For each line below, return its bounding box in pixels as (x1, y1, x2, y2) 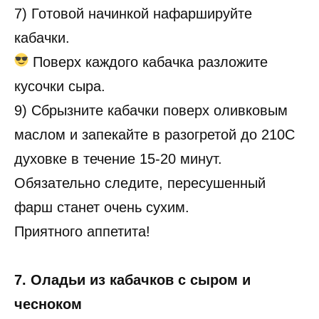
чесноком (14, 296, 82, 313)
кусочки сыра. (14, 78, 105, 95)
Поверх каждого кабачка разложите (28, 54, 268, 70)
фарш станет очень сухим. (14, 199, 189, 216)
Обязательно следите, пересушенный (14, 175, 266, 192)
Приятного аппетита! (14, 224, 150, 240)
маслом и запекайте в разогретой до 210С (14, 127, 295, 143)
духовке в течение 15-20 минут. (14, 151, 222, 167)
